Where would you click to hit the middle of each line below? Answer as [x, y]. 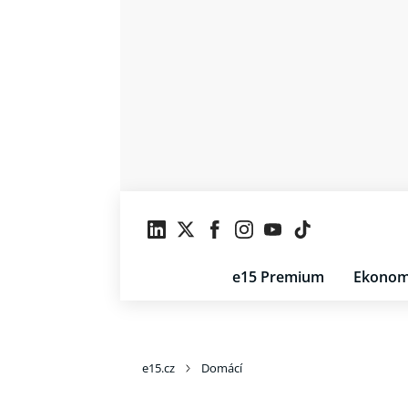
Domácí [222, 368]
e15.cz [158, 368]
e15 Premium [278, 277]
